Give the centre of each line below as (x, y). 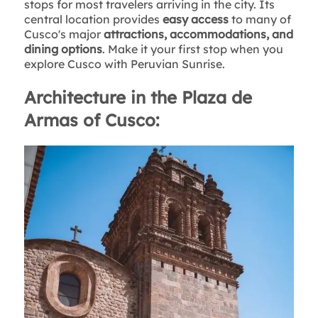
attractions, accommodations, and (198, 34)
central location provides (93, 20)
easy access (195, 20)
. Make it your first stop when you (192, 49)
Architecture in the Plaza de (138, 97)
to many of (259, 20)
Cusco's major (64, 34)
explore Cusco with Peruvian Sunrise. (124, 64)
